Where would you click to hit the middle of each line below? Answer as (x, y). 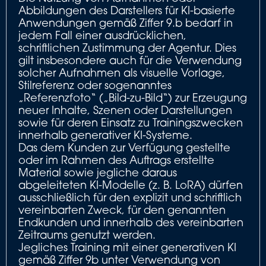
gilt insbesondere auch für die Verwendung (130, 60)
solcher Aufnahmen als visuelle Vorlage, (122, 72)
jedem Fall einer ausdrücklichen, (102, 35)
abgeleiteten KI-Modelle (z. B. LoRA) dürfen (131, 185)
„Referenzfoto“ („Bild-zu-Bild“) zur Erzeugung (133, 97)
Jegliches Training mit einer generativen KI (127, 247)
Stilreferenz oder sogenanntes (95, 85)
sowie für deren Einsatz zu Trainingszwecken (131, 122)
